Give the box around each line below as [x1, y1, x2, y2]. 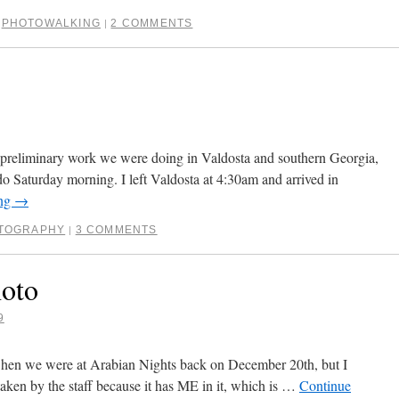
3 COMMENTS [75, 224, 158, 236]
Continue [299, 376, 351, 395]
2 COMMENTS [110, 17, 193, 29]
